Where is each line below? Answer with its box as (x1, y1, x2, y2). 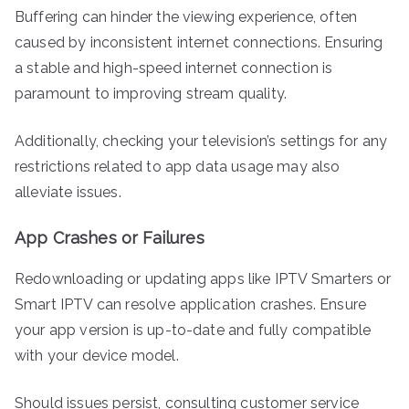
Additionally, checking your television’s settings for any (15, 131, 388, 150)
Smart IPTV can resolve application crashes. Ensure (15, 295, 367, 313)
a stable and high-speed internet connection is (15, 58, 333, 77)
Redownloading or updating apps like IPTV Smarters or (15, 269, 392, 288)
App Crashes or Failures (15, 227, 204, 247)
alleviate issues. (15, 183, 121, 201)
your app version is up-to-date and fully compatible (15, 320, 372, 339)
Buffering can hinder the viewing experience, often (15, 7, 358, 26)
